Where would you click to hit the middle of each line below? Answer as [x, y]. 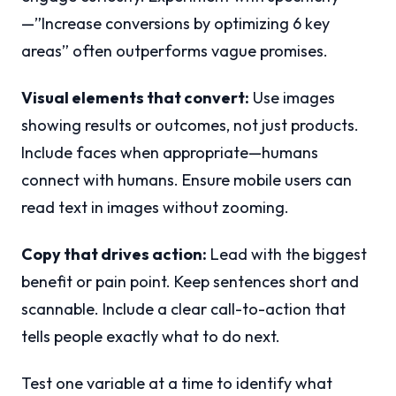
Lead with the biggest [287, 255]
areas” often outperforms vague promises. [175, 51]
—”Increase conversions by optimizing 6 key [175, 24]
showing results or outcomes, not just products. [190, 126]
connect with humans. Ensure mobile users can [187, 180]
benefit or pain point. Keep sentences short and [190, 282]
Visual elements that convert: [135, 98]
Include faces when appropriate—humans [170, 153]
